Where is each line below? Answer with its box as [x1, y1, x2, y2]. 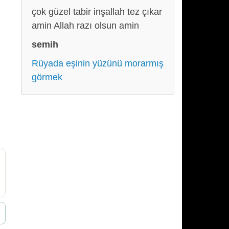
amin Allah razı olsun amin [32, 20, 139, 31]
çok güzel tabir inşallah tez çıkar [32, 7, 162, 17]
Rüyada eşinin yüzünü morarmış [32, 58, 164, 68]
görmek [32, 72, 62, 82]
